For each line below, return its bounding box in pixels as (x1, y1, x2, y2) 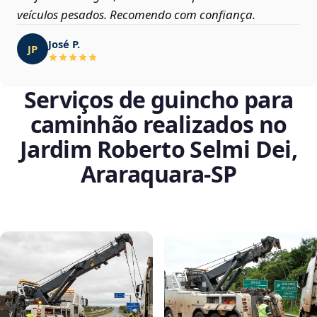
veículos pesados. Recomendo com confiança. (17, 6, 255, 23)
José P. (48, 36, 80, 51)
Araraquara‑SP (80, 158, 237, 190)
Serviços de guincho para (23, 84, 294, 115)
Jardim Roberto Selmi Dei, (20, 134, 297, 165)
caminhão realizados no (30, 109, 287, 140)
